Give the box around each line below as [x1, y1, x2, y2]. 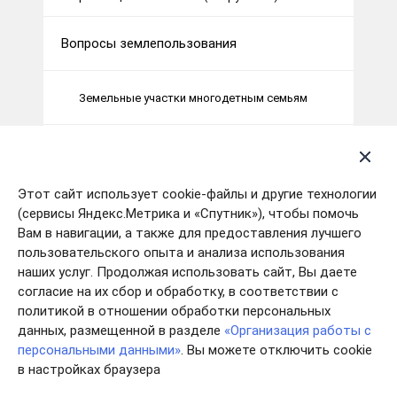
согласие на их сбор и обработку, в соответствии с [18, 284, 339, 300]
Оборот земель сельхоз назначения [79, 144, 275, 159]
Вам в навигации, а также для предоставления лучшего [18, 225, 362, 241]
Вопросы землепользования [61, 35, 237, 52]
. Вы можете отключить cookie [181, 342, 372, 358]
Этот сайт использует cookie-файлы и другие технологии [18, 186, 377, 202]
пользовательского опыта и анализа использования [18, 245, 345, 261]
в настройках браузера [18, 362, 160, 378]
